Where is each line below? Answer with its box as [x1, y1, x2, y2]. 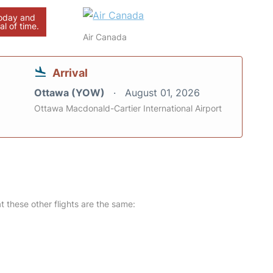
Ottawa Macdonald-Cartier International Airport [34, 103, 222, 113]
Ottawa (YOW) [34, 87, 107, 99]
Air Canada [83, 32, 127, 42]
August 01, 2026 [125, 87, 200, 99]
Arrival [52, 66, 88, 79]
